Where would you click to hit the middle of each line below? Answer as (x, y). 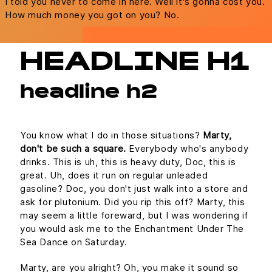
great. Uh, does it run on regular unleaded (114, 175)
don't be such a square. (73, 148)
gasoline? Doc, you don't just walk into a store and (134, 188)
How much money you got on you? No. (92, 15)
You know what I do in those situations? (111, 135)
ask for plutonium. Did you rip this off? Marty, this (133, 202)
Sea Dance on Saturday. (74, 242)
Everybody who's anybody (187, 148)
